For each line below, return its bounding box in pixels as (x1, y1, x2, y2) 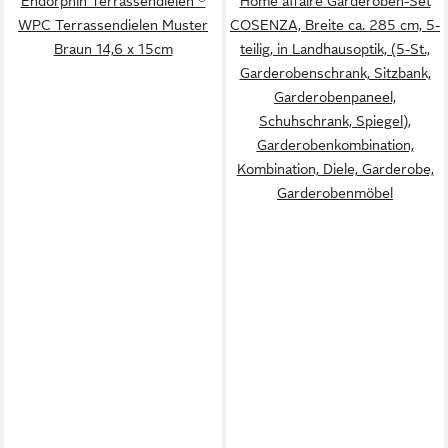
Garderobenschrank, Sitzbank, (239, 65, 431, 81)
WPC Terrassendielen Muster (18, 17, 208, 33)
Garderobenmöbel (277, 185, 393, 201)
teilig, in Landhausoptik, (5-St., (240, 41, 430, 57)
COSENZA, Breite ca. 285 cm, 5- (230, 17, 440, 33)
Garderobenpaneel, (274, 89, 396, 105)
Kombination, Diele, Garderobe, (236, 161, 434, 177)
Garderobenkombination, (256, 137, 414, 153)
